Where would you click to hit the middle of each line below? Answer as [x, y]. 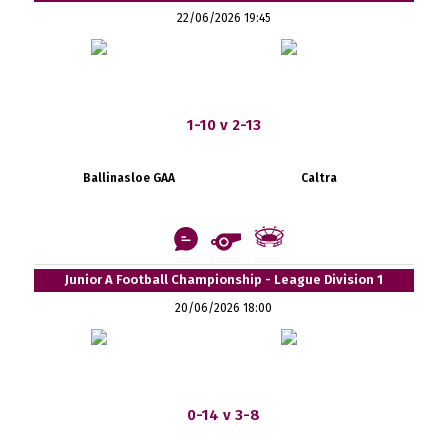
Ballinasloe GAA [128, 177]
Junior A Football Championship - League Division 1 [223, 279]
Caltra [318, 177]
